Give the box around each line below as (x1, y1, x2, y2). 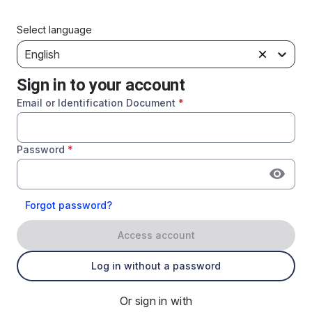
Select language (17, 24, 92, 36)
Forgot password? (25, 198, 112, 211)
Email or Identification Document (17, 97, 175, 109)
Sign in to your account (17, 75, 185, 95)
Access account (117, 229, 195, 241)
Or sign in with (119, 294, 193, 308)
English (24, 47, 60, 61)
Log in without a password (91, 260, 221, 272)
